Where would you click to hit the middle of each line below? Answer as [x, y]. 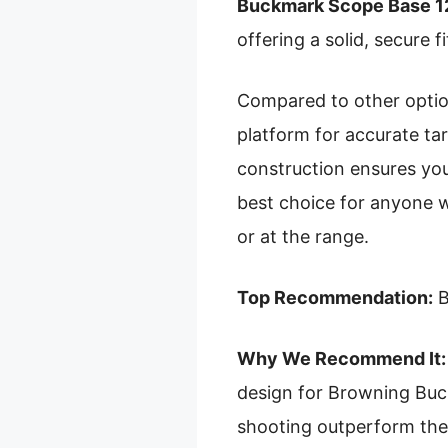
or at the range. [303, 236]
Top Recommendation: [335, 297]
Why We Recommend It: [341, 358]
